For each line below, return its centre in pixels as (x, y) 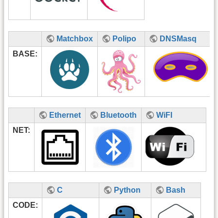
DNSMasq (178, 38)
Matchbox (75, 38)
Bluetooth (119, 115)
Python (127, 190)
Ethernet (65, 115)
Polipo (125, 38)
